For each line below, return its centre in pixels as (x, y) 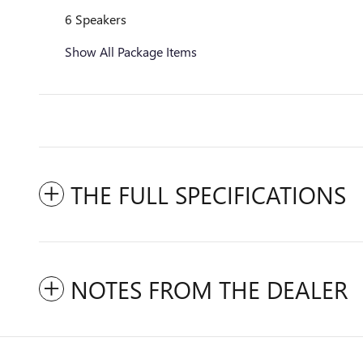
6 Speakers (96, 19)
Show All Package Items (131, 51)
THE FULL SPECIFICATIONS (208, 194)
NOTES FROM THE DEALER (209, 289)
